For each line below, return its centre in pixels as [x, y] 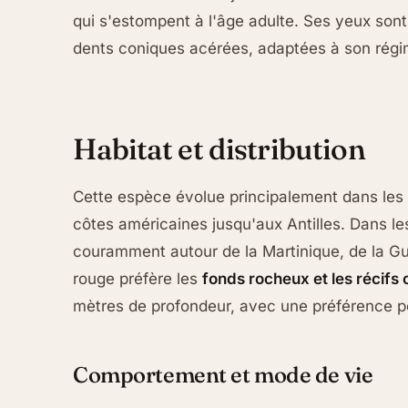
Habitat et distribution [219, 148]
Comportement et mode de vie [223, 374]
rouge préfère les [138, 278]
